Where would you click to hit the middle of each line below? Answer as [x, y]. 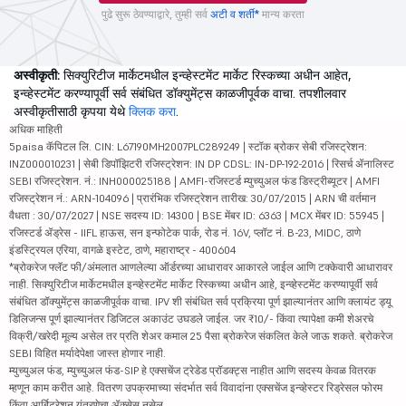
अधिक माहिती [36, 129]
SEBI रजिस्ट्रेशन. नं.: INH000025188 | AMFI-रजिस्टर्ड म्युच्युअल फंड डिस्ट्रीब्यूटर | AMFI [194, 181]
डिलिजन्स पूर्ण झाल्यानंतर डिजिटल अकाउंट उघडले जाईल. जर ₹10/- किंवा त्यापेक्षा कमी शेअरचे [191, 319]
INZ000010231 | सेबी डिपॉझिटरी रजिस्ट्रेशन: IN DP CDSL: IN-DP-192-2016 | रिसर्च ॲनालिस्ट [202, 164]
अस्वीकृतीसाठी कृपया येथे [71, 111]
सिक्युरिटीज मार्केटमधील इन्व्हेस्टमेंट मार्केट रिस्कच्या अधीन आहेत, [205, 75]
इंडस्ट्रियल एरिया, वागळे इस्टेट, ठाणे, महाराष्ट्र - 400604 [122, 250]
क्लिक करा [152, 111]
